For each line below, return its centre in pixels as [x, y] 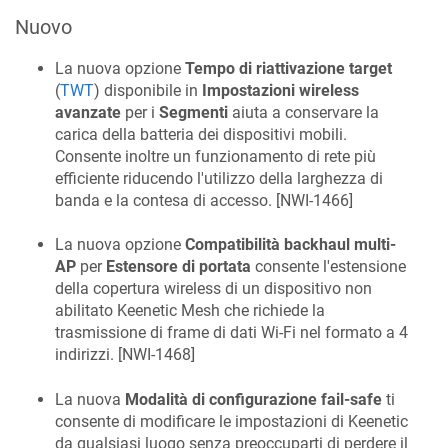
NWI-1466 [314, 201]
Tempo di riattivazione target [288, 69]
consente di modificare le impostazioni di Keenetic [231, 421]
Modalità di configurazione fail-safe [253, 399]
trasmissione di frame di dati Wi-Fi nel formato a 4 [231, 333]
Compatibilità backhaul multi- [290, 245]
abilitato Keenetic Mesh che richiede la [190, 311]
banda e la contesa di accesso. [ [167, 201]
